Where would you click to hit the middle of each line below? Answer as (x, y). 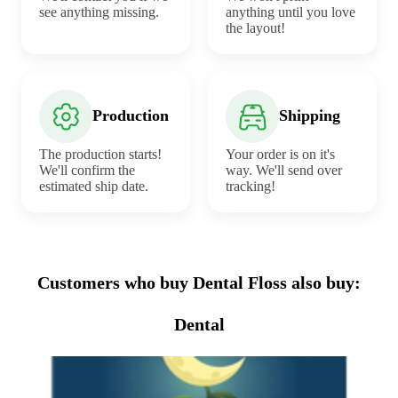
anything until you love (291, 12)
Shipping (310, 116)
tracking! (251, 186)
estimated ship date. (94, 186)
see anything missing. (99, 12)
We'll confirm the (87, 170)
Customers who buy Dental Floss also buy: (199, 282)
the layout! (255, 28)
